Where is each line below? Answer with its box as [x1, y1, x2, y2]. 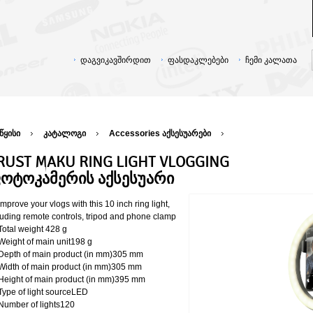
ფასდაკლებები [168, 55, 228, 65]
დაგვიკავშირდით [80, 55, 151, 65]
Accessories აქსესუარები [109, 129, 211, 138]
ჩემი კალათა [245, 55, 297, 65]
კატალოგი [43, 129, 86, 138]
